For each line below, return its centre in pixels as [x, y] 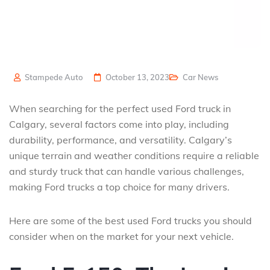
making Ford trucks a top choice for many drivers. [119, 187]
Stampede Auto [53, 77]
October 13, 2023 [137, 77]
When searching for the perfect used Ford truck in [120, 108]
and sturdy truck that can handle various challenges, [127, 171]
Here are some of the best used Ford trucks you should [130, 220]
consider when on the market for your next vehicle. [121, 236]
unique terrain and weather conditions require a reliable [134, 155]
